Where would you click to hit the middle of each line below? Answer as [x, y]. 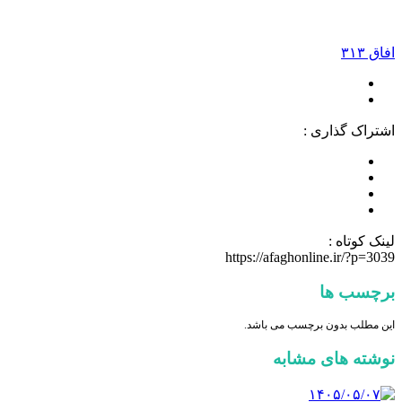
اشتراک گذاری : [349, 130]
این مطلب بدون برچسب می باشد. [319, 325]
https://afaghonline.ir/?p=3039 [310, 257]
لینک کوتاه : [362, 240]
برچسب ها [357, 292]
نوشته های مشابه [334, 358]
